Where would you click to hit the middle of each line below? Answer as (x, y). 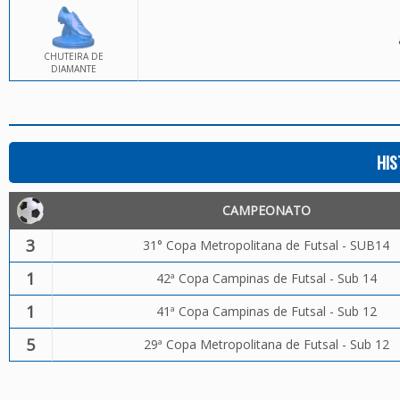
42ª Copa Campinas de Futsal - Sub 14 (266, 278)
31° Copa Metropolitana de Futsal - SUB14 (266, 245)
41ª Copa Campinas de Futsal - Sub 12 (266, 311)
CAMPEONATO (267, 210)
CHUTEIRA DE (73, 56)
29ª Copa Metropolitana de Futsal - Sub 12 (266, 344)
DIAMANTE (73, 69)
